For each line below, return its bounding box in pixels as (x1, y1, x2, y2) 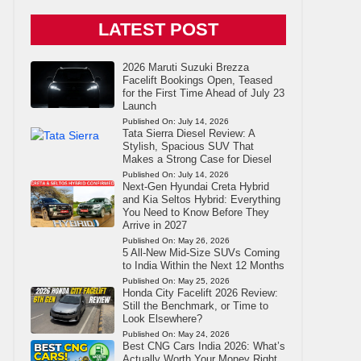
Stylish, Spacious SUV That (122, 139, 254, 152)
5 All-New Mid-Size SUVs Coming (122, 246, 280, 259)
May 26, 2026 (177, 235, 230, 245)
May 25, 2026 (177, 276, 230, 285)
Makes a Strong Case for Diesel (122, 152, 272, 165)
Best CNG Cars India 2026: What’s (122, 339, 285, 352)
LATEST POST (98, 19, 218, 39)
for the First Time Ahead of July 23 (122, 86, 284, 99)
